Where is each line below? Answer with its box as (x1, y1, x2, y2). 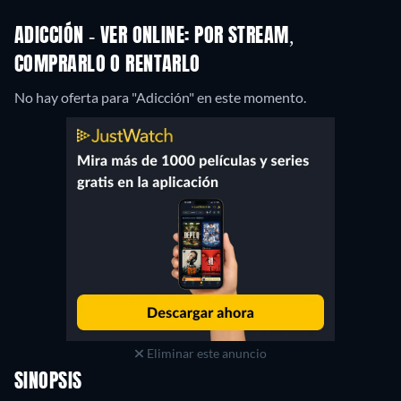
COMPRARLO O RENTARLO (14, 55, 200, 75)
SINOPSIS (14, 372, 82, 392)
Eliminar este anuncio (143, 346, 267, 361)
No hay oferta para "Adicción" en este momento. (14, 89, 306, 106)
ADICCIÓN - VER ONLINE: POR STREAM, (14, 27, 294, 47)
